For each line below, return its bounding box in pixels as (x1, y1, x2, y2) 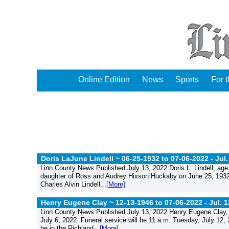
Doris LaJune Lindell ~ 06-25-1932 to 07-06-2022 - (41, 154, 215, 163)
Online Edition (78, 75, 130, 84)
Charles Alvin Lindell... (40, 180, 106, 188)
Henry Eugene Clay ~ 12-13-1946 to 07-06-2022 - (41, 198, 209, 207)
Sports (175, 75, 199, 84)
